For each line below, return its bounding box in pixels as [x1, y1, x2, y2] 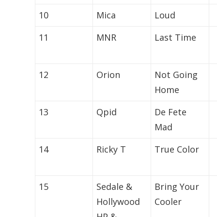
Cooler [155, 196, 182, 208]
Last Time [155, 31, 197, 44]
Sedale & [96, 181, 133, 193]
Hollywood [96, 196, 140, 208]
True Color [155, 143, 200, 155]
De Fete [155, 106, 187, 118]
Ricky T [96, 143, 126, 155]
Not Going [155, 69, 198, 81]
